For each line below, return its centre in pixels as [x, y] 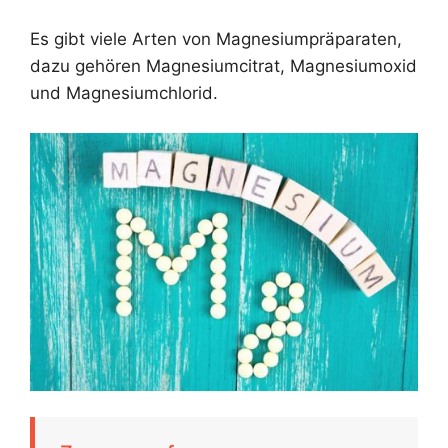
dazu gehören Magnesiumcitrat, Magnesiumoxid [223, 66]
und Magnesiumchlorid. [124, 93]
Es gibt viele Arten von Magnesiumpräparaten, [216, 39]
